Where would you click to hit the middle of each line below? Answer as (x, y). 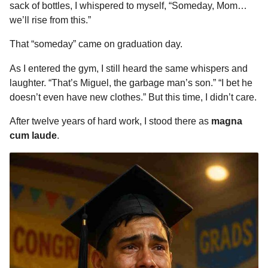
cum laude (33, 135)
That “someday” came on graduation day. (96, 44)
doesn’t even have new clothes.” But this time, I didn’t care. (133, 97)
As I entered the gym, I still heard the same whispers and (129, 68)
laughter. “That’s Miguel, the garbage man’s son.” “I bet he (131, 83)
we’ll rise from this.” (50, 20)
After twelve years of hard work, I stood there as (110, 121)
